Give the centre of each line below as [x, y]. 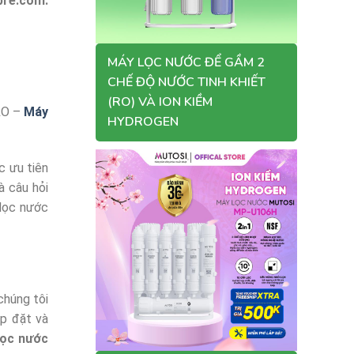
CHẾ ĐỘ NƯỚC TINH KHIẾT [186, 82]
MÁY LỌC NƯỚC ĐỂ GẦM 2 [186, 62]
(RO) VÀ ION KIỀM [160, 102]
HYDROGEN [143, 122]
